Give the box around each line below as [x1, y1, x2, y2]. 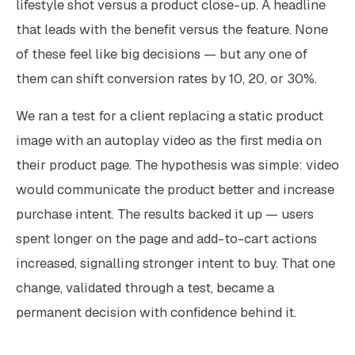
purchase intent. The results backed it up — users [16, 204, 314, 223]
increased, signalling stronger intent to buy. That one [16, 254, 335, 272]
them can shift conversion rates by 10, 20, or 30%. [16, 69, 317, 87]
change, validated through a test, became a [16, 278, 274, 296]
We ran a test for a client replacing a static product [16, 106, 323, 124]
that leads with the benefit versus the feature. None [16, 20, 328, 38]
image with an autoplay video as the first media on [16, 131, 322, 149]
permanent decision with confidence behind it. [16, 303, 296, 321]
